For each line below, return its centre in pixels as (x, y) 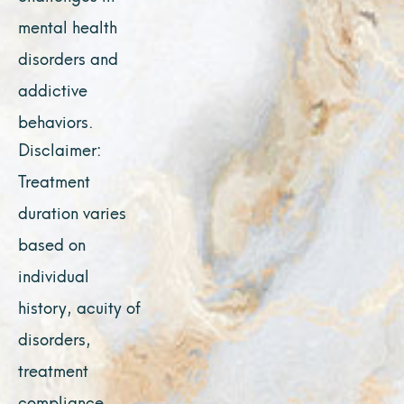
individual (54, 275)
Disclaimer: (60, 149)
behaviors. (56, 120)
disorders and (68, 57)
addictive (53, 88)
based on (52, 243)
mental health (68, 25)
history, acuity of (79, 307)
